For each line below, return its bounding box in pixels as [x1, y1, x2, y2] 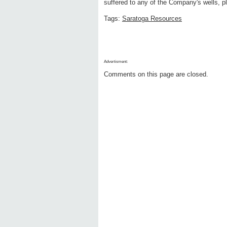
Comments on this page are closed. [104, 70, 208, 79]
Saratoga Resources [122, 15, 182, 23]
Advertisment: [104, 59, 128, 64]
